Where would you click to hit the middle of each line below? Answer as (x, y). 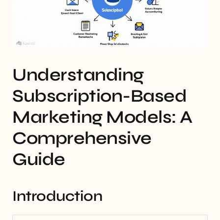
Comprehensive (82, 138)
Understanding (78, 75)
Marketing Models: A (102, 117)
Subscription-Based (99, 96)
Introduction (57, 196)
